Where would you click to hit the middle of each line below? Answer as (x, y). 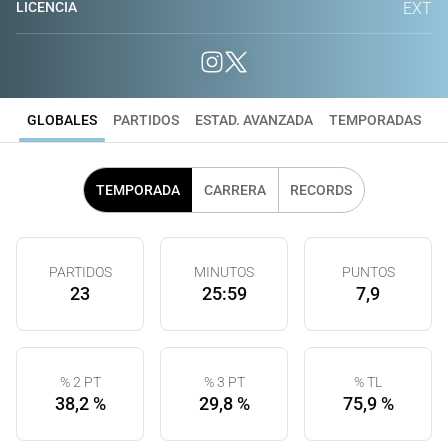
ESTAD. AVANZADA (254, 120)
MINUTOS (224, 272)
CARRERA (235, 190)
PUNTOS (368, 272)
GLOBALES (62, 120)
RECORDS (321, 190)
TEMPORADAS (375, 120)
